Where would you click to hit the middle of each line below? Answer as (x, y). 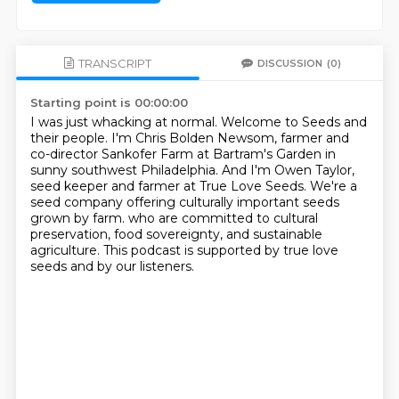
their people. (70, 138)
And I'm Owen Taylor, (288, 170)
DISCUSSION (290, 63)
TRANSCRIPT (114, 63)
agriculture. (66, 250)
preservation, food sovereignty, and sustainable (176, 234)
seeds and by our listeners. (112, 266)
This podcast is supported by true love (220, 250)
